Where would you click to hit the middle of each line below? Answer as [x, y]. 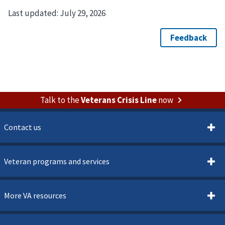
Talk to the [60, 100]
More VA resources [35, 196]
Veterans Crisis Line [119, 100]
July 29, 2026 [83, 13]
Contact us [23, 127]
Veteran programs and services [57, 161]
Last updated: [34, 13]
